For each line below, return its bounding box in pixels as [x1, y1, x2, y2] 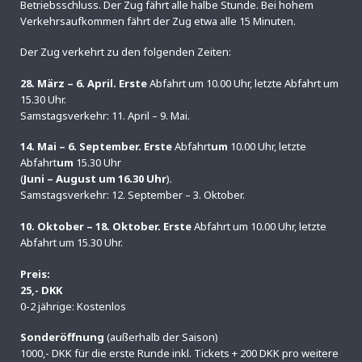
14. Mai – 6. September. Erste [20, 139, 175, 154]
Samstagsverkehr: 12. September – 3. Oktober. [20, 187, 245, 203]
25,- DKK [20, 282, 62, 297]
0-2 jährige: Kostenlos [20, 298, 126, 314]
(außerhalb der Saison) [107, 330, 218, 345]
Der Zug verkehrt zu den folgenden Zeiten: [20, 44, 231, 60]
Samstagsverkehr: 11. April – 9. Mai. [20, 107, 190, 123]
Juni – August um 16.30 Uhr [23, 171, 166, 187]
